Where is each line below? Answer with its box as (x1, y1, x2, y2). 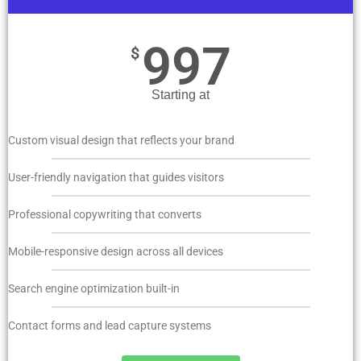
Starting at (151, 88, 210, 102)
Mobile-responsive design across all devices (8, 245, 223, 259)
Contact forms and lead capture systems (8, 319, 211, 333)
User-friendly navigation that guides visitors (8, 171, 224, 185)
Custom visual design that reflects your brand (8, 134, 234, 147)
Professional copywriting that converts (8, 208, 201, 222)
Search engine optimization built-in (8, 282, 180, 296)
